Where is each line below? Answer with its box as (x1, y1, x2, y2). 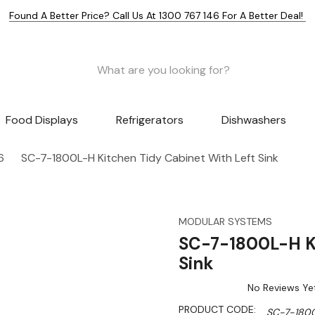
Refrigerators (115, 112, 184, 128)
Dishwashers (221, 112, 286, 128)
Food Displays (6, 112, 79, 128)
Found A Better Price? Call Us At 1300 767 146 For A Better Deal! (9, 9, 306, 22)
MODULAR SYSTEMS (179, 215, 272, 229)
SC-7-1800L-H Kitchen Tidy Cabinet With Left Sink (21, 150, 278, 166)
